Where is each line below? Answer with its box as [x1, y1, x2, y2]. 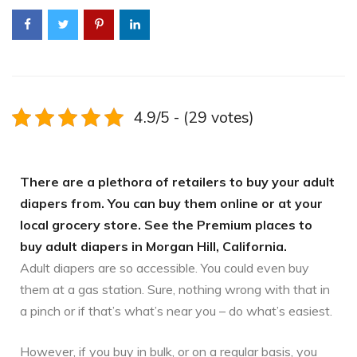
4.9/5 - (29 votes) [133, 108, 254, 127]
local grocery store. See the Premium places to [20, 217, 312, 233]
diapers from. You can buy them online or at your [20, 195, 323, 211]
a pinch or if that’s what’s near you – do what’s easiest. [20, 303, 332, 319]
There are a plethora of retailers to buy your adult [20, 174, 335, 190]
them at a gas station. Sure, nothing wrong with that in [20, 281, 330, 297]
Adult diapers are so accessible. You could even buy [20, 260, 309, 276]
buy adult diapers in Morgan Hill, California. [20, 238, 287, 254]
